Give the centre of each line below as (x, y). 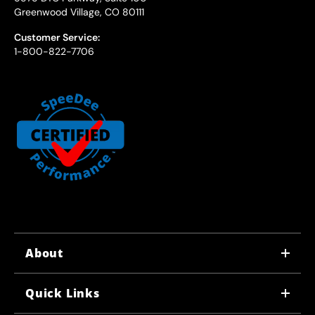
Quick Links (63, 293)
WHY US (49, 281)
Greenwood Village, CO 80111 (79, 12)
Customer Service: (57, 37)
